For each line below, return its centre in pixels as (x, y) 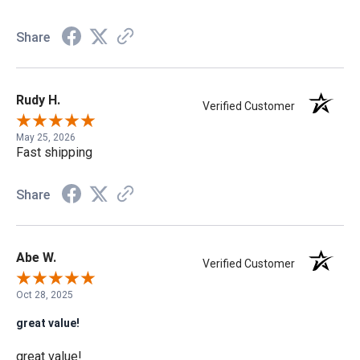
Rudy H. (38, 100)
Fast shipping (54, 152)
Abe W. (36, 257)
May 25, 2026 (46, 137)
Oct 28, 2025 (45, 295)
